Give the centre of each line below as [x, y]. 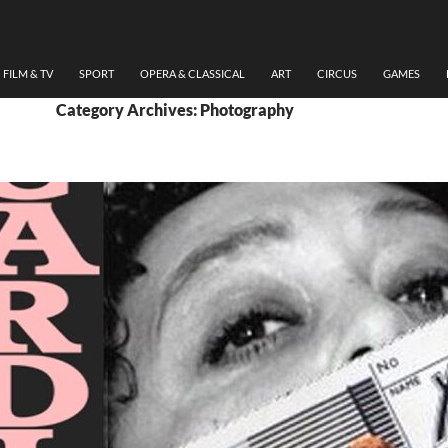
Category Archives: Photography [175, 110]
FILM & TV [28, 74]
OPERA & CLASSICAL [192, 74]
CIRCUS [337, 74]
